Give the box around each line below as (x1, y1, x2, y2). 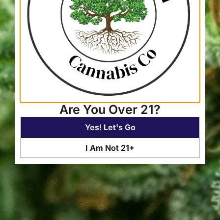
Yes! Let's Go (84, 122, 136, 133)
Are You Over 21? (59, 102, 161, 117)
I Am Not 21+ (85, 143, 135, 153)
